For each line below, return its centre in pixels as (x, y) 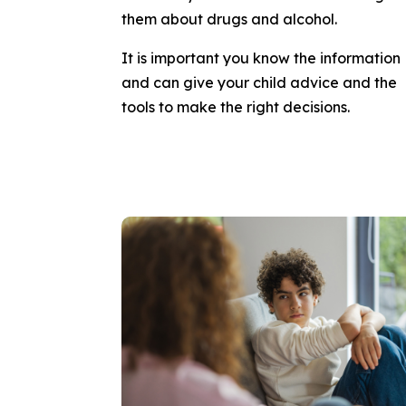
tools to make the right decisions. (236, 106)
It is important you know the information (261, 58)
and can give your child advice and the (260, 82)
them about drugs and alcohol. (230, 19)
